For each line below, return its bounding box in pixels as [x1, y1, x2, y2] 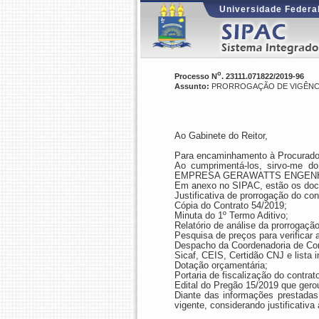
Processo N [174, 71, 217, 80]
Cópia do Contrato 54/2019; [174, 200, 287, 211]
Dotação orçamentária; [174, 260, 268, 271]
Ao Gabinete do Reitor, [174, 130, 268, 141]
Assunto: [174, 82, 209, 90]
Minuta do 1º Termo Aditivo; [174, 210, 288, 221]
